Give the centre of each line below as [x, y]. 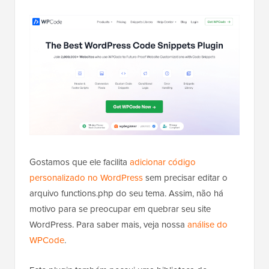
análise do [207, 224]
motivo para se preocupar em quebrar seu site [120, 209]
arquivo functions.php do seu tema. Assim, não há [126, 193]
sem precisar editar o [185, 177]
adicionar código [163, 162]
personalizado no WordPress [86, 177]
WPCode [47, 240]
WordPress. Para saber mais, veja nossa [108, 224]
